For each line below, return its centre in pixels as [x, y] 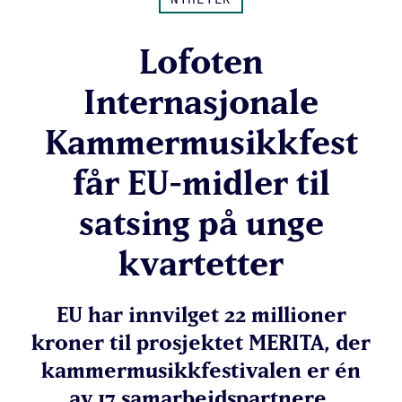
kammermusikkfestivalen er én [201, 370]
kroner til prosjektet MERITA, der [201, 342]
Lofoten [201, 61]
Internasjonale [201, 101]
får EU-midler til [201, 182]
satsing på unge [201, 222]
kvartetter [201, 262]
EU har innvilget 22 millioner [201, 314]
